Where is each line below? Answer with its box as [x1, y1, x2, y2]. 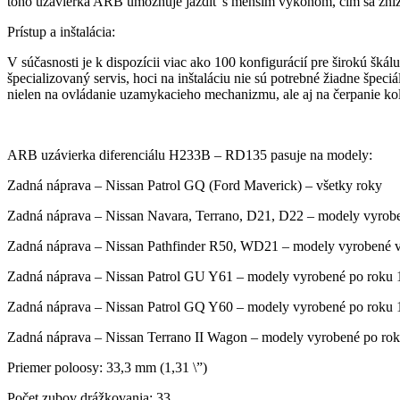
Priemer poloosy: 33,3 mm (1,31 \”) [7, 359, 207, 375]
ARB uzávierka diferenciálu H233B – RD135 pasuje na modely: [7, 146, 372, 162]
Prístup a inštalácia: [7, 23, 115, 39]
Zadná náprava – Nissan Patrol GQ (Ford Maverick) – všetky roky [7, 177, 382, 193]
